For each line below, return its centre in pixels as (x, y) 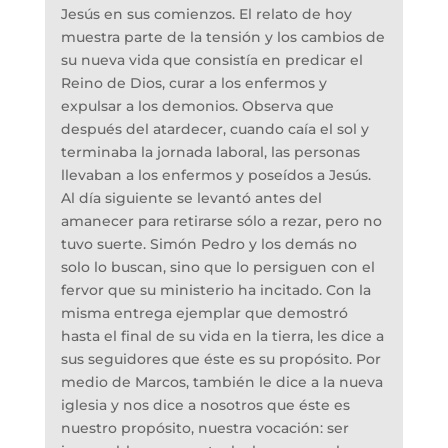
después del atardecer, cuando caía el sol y (214, 129)
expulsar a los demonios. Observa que (197, 106)
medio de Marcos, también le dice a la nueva (221, 382)
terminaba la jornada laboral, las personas (210, 152)
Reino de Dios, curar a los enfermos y (193, 83)
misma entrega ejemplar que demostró (204, 313)
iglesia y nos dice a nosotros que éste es (205, 405)
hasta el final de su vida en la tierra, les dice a (222, 336)
